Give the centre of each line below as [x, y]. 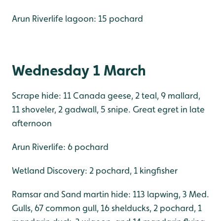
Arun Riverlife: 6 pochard [60, 147]
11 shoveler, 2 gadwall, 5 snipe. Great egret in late [108, 109]
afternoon [32, 123]
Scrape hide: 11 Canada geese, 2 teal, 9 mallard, [106, 95]
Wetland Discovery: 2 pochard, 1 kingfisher [95, 170]
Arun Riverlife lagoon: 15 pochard [77, 18]
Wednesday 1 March [79, 70]
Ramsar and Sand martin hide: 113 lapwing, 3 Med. [110, 194]
